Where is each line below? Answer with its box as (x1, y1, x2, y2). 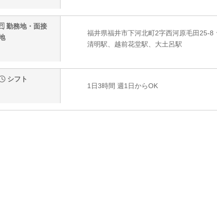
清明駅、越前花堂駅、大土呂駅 (87, 40, 182, 48)
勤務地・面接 (4, 22, 47, 31)
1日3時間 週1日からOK (87, 82, 158, 90)
